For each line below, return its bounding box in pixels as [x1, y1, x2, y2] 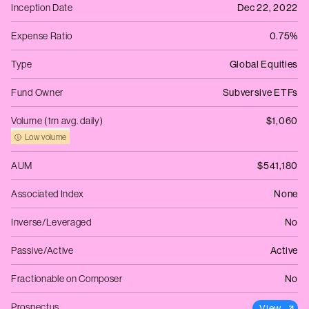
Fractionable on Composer [11, 273, 123, 284]
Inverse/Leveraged [11, 217, 92, 228]
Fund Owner [11, 87, 63, 98]
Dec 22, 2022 [237, 2, 298, 13]
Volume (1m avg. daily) [11, 115, 103, 126]
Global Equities [229, 59, 298, 70]
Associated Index [11, 188, 85, 199]
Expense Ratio [11, 30, 73, 41]
